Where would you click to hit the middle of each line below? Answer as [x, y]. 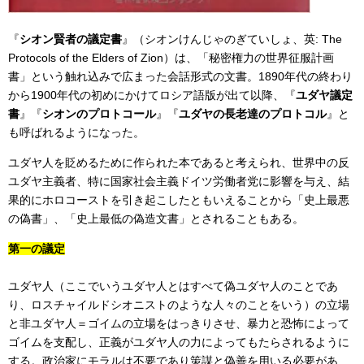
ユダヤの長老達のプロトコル [253, 114]
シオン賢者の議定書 [71, 39]
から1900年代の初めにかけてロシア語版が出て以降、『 [152, 95]
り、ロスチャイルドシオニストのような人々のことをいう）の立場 [179, 305]
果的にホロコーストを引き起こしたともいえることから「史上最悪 [179, 200]
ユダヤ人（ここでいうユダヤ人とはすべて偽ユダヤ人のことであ [173, 286]
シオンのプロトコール [99, 114]
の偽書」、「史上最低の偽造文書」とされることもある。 [156, 219]
